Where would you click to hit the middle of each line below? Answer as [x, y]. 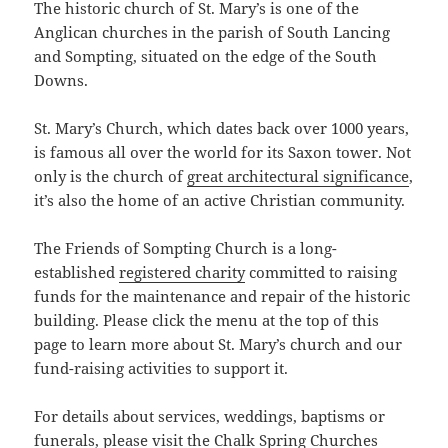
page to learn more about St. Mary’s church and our [218, 344]
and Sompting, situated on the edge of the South [206, 56]
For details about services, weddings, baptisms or [210, 416]
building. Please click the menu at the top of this [207, 320]
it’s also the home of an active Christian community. [220, 200]
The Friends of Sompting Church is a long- [186, 248]
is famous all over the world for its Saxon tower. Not [223, 152]
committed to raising [321, 272]
